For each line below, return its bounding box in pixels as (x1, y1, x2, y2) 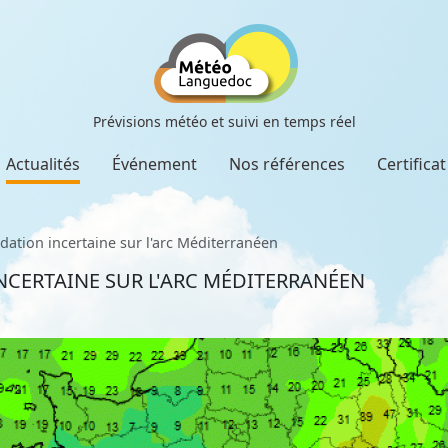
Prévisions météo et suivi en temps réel (92, 112, 356, 131)
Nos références (229, 153, 345, 175)
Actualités (6, 153, 80, 175)
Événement (112, 153, 197, 175)
